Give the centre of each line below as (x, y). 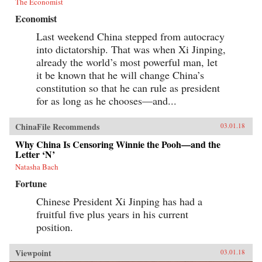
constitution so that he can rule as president (128, 88)
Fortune (31, 184)
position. (55, 227)
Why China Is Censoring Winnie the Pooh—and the (118, 144)
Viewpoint (33, 253)
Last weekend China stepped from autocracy (130, 37)
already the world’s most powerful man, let (127, 62)
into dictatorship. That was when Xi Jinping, (131, 49)
